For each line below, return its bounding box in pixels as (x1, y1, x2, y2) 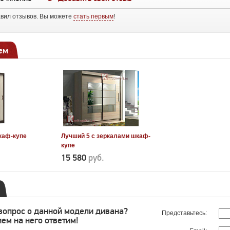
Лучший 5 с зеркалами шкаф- (61, 132, 150, 140)
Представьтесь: (161, 209, 208, 217)
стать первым (73, 13, 113, 20)
